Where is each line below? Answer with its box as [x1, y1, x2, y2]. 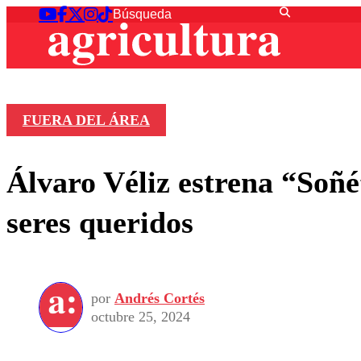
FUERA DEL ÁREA [22, 112, 150, 129]
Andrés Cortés [114, 289, 205, 306]
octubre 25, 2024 [91, 308, 190, 325]
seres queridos [6, 205, 193, 239]
